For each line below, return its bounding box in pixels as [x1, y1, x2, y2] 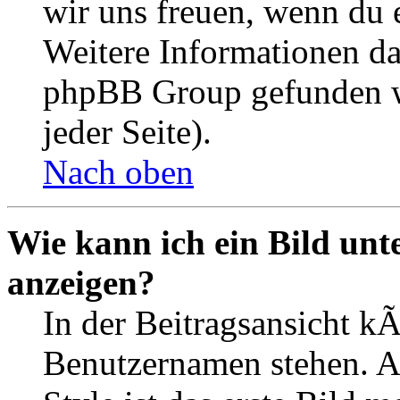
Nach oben [43, 152, 194, 191]
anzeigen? [7, 262, 155, 302]
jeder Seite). [43, 112, 212, 151]
